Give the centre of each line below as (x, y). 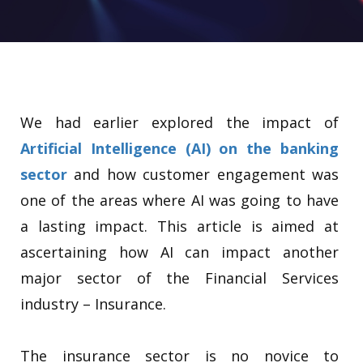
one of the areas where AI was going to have (179, 200)
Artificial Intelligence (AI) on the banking (179, 148)
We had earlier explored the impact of (179, 122)
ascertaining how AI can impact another (179, 252)
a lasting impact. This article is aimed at (179, 226)
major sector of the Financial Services (179, 278)
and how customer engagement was (203, 174)
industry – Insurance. (93, 304)
